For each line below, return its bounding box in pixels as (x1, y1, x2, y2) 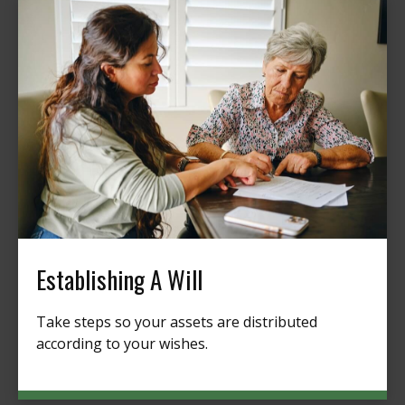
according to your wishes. (36, 333, 208, 353)
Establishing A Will (36, 260, 202, 297)
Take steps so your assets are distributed (36, 311, 317, 332)
